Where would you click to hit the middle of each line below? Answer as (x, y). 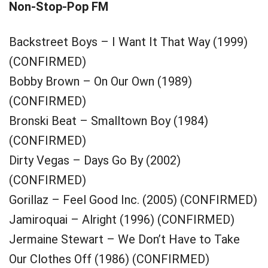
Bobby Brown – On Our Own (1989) (100, 81)
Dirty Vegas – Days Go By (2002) (95, 160)
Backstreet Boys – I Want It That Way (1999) (128, 42)
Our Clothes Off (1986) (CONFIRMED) (109, 259)
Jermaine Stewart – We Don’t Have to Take (124, 239)
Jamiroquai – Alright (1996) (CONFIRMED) (122, 220)
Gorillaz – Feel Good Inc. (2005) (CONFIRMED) (133, 200)
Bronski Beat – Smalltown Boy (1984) (109, 121)
